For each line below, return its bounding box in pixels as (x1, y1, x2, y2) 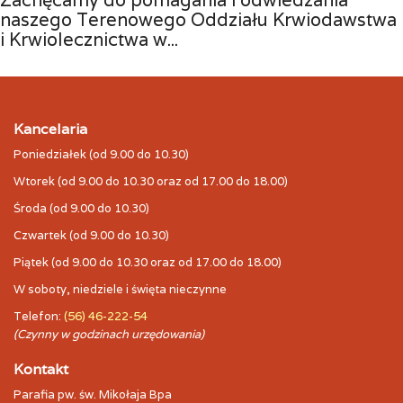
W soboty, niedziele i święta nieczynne (13, 282, 227, 298)
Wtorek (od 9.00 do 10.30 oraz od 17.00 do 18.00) (13, 174, 288, 190)
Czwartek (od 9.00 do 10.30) (13, 228, 169, 244)
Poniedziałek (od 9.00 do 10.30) (13, 147, 189, 163)
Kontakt (13, 360, 68, 380)
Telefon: (13, 309, 64, 325)
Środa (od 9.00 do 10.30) (13, 201, 149, 217)
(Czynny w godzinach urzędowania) (13, 327, 204, 343)
